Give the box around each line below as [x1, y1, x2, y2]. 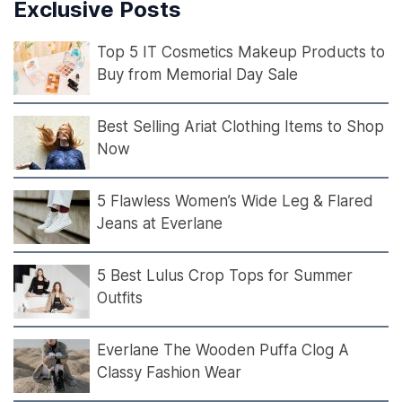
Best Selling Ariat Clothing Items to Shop [97, 118, 384, 136]
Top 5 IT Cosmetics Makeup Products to [97, 43, 385, 62]
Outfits [97, 289, 143, 308]
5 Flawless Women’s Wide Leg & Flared [97, 192, 373, 211]
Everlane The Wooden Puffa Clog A [97, 341, 349, 360]
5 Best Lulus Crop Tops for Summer [97, 267, 353, 285]
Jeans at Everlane [97, 214, 227, 233]
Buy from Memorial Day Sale [97, 66, 298, 84]
